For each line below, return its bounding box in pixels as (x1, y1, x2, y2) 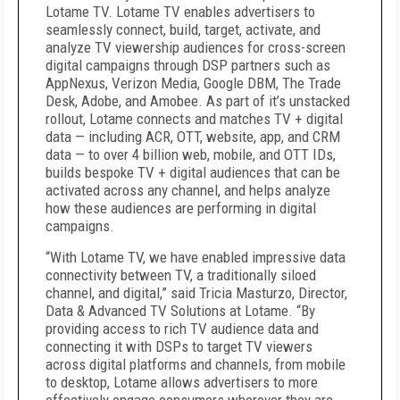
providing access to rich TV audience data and (46, 320, 319, 337)
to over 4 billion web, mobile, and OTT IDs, (88, 146, 336, 163)
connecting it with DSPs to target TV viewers (46, 337, 312, 355)
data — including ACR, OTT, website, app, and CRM (46, 128, 340, 146)
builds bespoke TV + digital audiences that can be (46, 163, 340, 181)
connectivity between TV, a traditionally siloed (46, 266, 316, 284)
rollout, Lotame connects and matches (46, 110, 274, 128)
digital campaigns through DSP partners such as (46, 56, 330, 74)
